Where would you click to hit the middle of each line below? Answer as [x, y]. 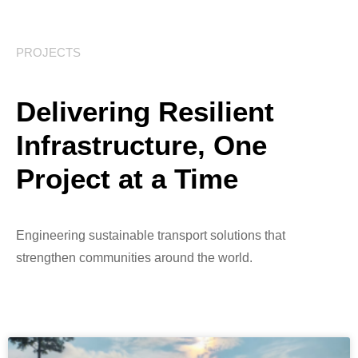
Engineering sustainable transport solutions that [151, 236]
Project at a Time [127, 179]
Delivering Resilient [145, 112]
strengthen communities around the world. [134, 258]
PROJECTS [48, 52]
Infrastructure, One [141, 145]
